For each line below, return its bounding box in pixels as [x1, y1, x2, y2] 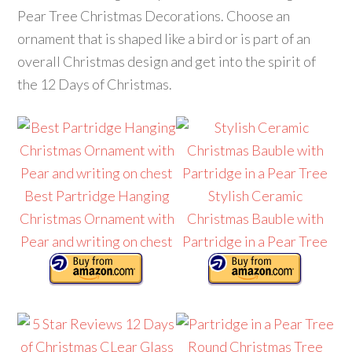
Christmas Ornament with [19, 210, 174, 227]
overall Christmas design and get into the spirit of [17, 53, 317, 70]
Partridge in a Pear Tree [182, 233, 328, 250]
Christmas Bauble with [186, 210, 324, 227]
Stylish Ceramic [207, 187, 302, 204]
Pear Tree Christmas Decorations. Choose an [17, 7, 291, 24]
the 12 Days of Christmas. [17, 75, 173, 93]
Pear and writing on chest [20, 233, 174, 250]
